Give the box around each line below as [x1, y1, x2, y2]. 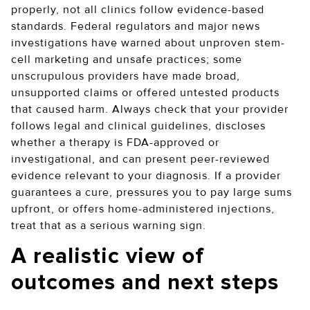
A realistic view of [11, 243, 204, 271]
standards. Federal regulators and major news [11, 19, 260, 33]
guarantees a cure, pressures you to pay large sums [11, 185, 292, 199]
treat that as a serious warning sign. [11, 219, 206, 232]
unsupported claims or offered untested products [11, 86, 280, 100]
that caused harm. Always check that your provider [11, 102, 289, 116]
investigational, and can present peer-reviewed [11, 152, 270, 166]
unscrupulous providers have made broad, [11, 69, 240, 83]
